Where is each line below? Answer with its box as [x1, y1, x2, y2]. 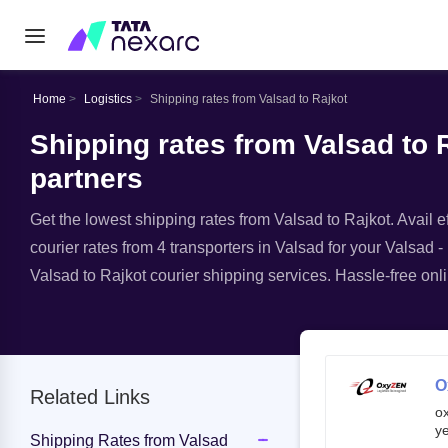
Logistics [84, 92, 132, 106]
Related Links [30, 386, 150, 408]
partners [30, 163, 143, 194]
